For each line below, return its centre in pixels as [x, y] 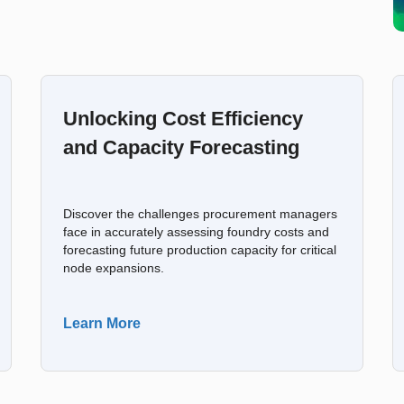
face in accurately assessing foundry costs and [197, 232]
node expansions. [114, 268]
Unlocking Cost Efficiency [184, 119]
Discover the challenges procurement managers [201, 214]
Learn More [102, 323]
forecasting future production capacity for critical [200, 250]
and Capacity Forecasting [182, 147]
